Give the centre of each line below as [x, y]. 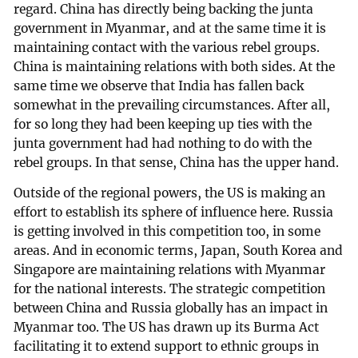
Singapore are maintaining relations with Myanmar [170, 269]
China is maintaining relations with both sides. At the [175, 67]
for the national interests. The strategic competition [170, 288]
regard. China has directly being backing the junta [164, 10]
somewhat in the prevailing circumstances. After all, [172, 105]
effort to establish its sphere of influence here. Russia [174, 212]
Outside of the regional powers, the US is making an [170, 193]
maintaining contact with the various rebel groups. [167, 48]
